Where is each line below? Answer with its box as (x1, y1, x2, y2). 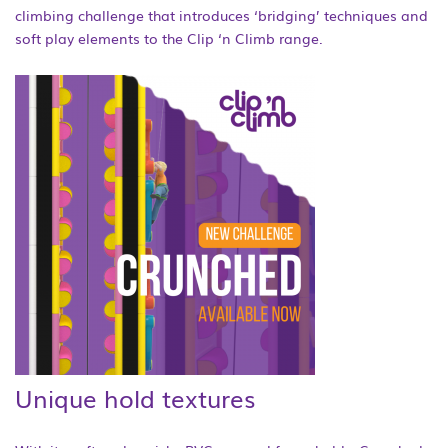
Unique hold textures (15, 380, 255, 415)
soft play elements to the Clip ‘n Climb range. (15, 28, 323, 48)
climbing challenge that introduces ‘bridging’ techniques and (15, 5, 428, 25)
